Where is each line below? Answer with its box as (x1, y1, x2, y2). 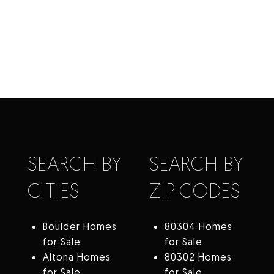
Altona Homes (42, 251, 111, 264)
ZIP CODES (149, 179, 240, 202)
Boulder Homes (42, 220, 117, 233)
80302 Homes (164, 251, 232, 264)
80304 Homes (164, 220, 232, 233)
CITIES (28, 179, 80, 202)
